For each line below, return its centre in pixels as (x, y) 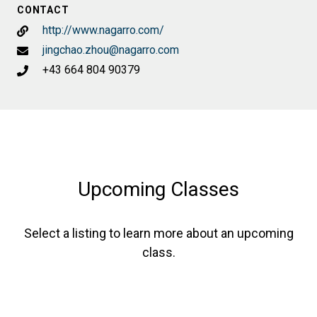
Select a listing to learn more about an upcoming (158, 234)
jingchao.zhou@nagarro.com (111, 50)
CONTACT (43, 10)
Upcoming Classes (158, 190)
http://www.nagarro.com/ (103, 30)
